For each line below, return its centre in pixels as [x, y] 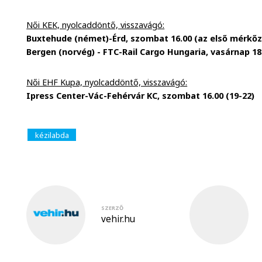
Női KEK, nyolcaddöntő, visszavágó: [96, 25]
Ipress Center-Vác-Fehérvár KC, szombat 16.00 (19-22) [141, 95]
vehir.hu [118, 219]
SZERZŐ [113, 208]
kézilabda [52, 135]
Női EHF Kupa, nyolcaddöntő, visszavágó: [107, 82]
